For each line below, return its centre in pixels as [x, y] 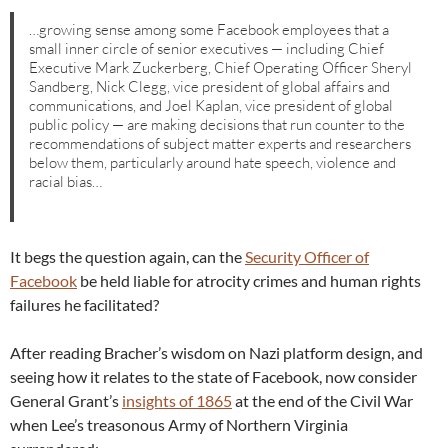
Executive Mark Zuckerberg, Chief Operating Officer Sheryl [221, 67]
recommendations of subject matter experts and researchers [220, 143]
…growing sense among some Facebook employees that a [209, 29]
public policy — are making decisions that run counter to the [217, 124]
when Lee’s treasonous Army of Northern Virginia [179, 425]
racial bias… [66, 181]
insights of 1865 [177, 401]
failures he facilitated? [84, 305]
